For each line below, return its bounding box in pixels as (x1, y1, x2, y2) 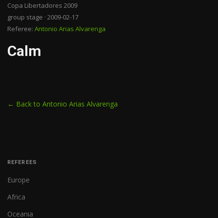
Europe (7, 175, 30, 184)
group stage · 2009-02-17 (7, 13, 78, 21)
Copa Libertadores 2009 (7, 1, 77, 10)
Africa (7, 192, 25, 201)
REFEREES (7, 159, 37, 165)
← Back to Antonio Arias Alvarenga (7, 99, 118, 109)
